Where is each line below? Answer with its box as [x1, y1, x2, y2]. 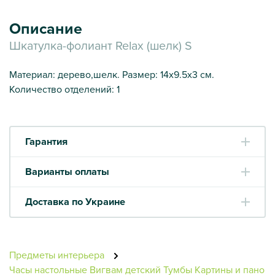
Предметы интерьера [9, 247, 107, 261]
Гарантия [25, 133, 68, 149]
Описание [9, 17, 82, 40]
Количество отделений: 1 [9, 82, 120, 96]
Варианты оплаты [25, 163, 109, 179]
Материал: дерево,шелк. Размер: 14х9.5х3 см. [9, 67, 214, 81]
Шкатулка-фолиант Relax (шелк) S [9, 36, 192, 53]
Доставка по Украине [25, 193, 125, 209]
